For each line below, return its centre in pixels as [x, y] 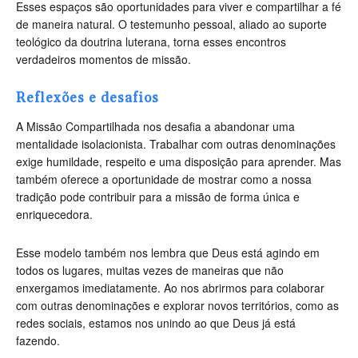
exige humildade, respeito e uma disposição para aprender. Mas [179, 162]
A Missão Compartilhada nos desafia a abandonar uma [155, 127]
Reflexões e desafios [88, 99]
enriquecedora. [54, 215]
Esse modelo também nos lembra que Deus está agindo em [168, 253]
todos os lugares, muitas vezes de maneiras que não [150, 270]
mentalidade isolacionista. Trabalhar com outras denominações [176, 144]
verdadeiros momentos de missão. [103, 60]
